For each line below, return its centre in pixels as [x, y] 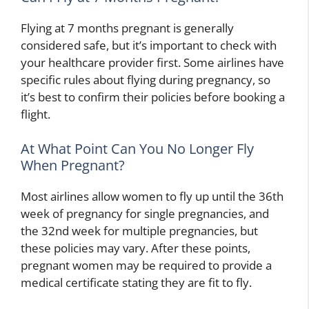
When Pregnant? [73, 165]
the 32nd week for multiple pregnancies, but [139, 230]
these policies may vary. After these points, [136, 248]
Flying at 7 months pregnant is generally [127, 28]
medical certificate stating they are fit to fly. [136, 282]
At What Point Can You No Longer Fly [137, 148]
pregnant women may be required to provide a [146, 265]
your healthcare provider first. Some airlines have [152, 63]
